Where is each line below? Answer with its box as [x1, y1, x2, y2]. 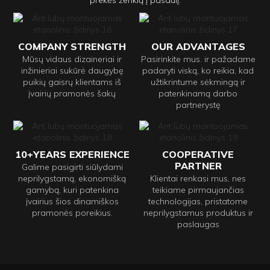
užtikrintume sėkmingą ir [151, 76, 245, 87]
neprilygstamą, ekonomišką [18, 172, 126, 184]
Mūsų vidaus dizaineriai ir [22, 53, 122, 64]
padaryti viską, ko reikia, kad [142, 64, 254, 76]
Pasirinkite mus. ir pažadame [140, 53, 256, 64]
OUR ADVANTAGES [151, 40, 245, 52]
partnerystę [175, 99, 221, 110]
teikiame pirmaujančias [152, 184, 244, 195]
